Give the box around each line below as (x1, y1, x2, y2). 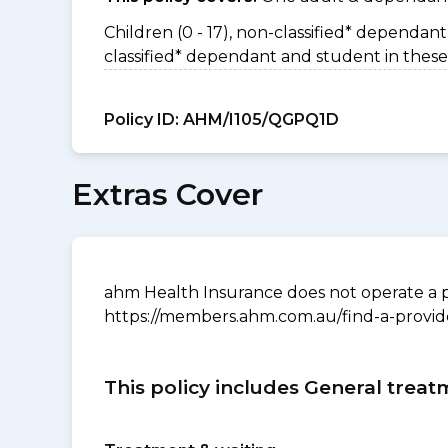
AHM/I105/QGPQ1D (179, 110, 339, 129)
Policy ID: (104, 110, 179, 129)
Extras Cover (72, 176, 263, 213)
